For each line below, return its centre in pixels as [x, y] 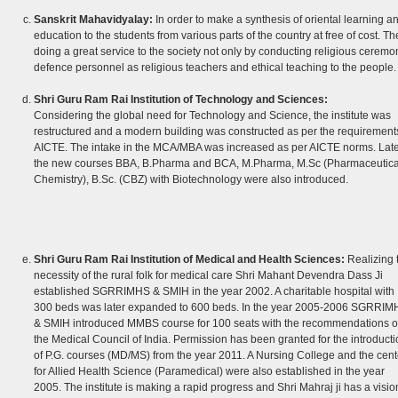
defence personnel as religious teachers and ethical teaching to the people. [215, 68]
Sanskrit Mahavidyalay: [93, 20]
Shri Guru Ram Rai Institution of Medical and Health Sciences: [189, 259]
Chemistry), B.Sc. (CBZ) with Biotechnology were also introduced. [191, 179]
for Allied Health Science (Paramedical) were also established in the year [209, 371]
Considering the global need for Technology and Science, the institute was [212, 115]
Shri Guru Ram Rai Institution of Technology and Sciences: [180, 99]
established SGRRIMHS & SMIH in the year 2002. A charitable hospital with [214, 291]
